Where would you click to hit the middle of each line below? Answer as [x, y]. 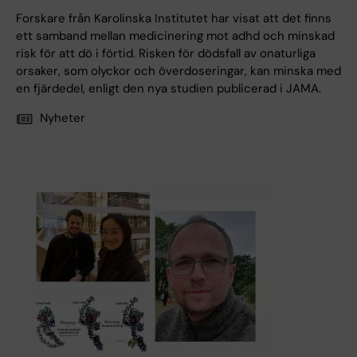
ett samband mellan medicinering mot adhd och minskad [175, 36]
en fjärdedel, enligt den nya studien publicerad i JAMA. [169, 89]
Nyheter [63, 118]
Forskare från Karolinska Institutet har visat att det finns [174, 19]
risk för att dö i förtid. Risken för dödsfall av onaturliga [166, 54]
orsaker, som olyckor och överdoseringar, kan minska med [178, 71]
